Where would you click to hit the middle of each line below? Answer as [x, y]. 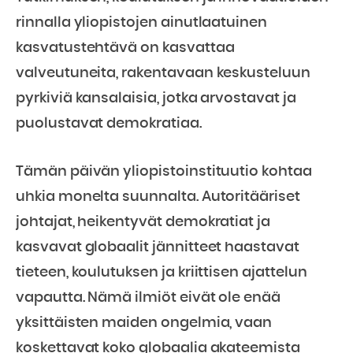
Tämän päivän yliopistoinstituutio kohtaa [164, 172]
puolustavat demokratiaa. [109, 124]
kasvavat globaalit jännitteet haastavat [158, 247]
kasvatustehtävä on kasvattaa [125, 48]
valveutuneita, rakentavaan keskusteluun [163, 73]
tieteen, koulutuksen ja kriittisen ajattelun [162, 273]
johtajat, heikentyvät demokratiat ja [143, 222]
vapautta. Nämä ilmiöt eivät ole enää [149, 298]
